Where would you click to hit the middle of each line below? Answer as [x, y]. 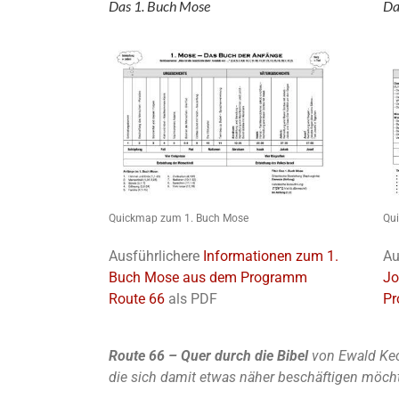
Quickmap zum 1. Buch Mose [179, 219]
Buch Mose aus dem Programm [208, 278]
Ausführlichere [156, 256]
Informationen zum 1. [271, 256]
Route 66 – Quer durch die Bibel [210, 356]
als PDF [191, 299]
